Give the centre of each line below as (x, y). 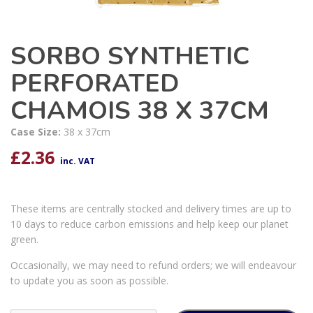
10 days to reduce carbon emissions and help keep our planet (150, 224)
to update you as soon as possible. (89, 281)
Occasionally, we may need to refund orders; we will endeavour (153, 265)
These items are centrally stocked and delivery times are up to (151, 209)
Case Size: (37, 132)
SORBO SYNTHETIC (130, 57)
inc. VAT (78, 161)
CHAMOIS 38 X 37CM (140, 111)
